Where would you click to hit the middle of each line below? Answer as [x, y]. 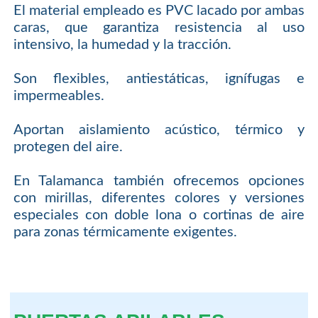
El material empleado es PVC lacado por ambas [159, 11]
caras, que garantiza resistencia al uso [159, 28]
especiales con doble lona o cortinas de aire [159, 215]
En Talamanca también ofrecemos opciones [159, 181]
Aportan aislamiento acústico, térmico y [159, 130]
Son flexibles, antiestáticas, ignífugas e [159, 79]
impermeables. [59, 96]
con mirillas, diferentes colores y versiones [159, 198]
